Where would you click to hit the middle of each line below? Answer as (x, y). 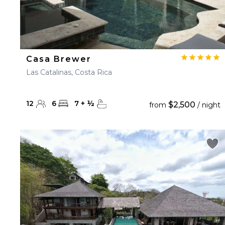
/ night (208, 105)
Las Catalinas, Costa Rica (69, 72)
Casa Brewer (59, 59)
